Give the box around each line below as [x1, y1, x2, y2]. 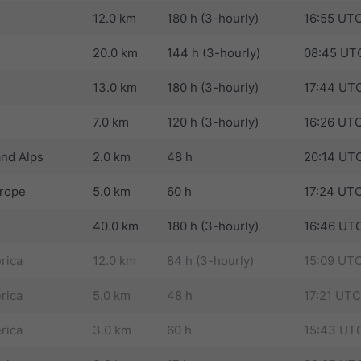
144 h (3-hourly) [167, 44, 260, 60]
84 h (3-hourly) [167, 252, 254, 268]
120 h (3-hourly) [167, 114, 259, 130]
